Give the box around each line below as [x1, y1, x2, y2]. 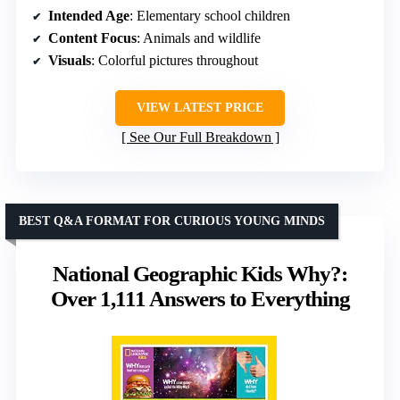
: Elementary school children [129, 8, 290, 24]
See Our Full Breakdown [129, 129, 271, 146]
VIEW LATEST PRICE [137, 101, 263, 115]
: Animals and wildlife [137, 30, 261, 46]
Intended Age [48, 8, 129, 24]
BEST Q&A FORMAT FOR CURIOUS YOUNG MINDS [19, 214, 325, 229]
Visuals [48, 53, 91, 69]
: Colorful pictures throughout [91, 53, 258, 69]
